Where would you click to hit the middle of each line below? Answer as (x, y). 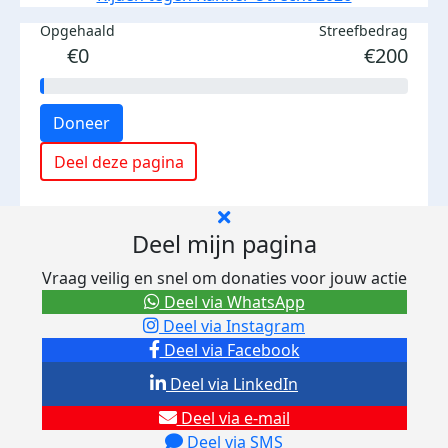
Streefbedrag (363, 30)
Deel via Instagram (232, 326)
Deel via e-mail (233, 418)
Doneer (81, 123)
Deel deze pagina (118, 161)
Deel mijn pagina (224, 244)
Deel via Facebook (229, 350)
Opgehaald (77, 30)
